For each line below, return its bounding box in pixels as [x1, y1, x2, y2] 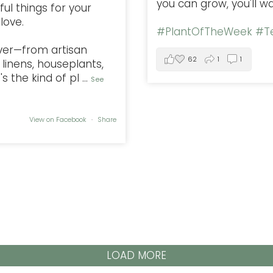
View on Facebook [29, 115, 88, 125]
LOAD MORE [107, 247, 166, 263]
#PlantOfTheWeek [157, 24, 252, 39]
